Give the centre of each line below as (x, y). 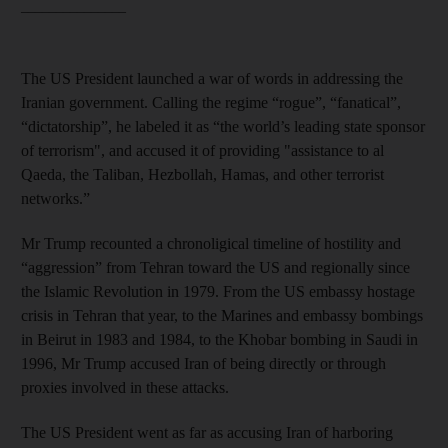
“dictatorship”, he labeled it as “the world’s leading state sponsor (223, 126)
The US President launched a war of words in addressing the (212, 78)
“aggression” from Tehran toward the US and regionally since (215, 267)
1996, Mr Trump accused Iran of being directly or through (203, 363)
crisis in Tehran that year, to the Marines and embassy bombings (222, 315)
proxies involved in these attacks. (125, 387)
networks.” (55, 198)
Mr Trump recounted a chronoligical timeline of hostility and (211, 243)
